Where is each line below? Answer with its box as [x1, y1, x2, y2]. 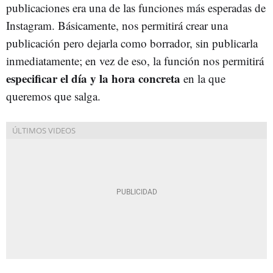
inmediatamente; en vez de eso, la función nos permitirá [6, 53, 264, 68]
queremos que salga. [6, 88, 101, 104]
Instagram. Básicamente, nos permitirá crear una [6, 18, 228, 33]
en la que [180, 71, 225, 86]
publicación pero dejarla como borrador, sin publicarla [6, 35, 258, 51]
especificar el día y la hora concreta [6, 70, 180, 87]
